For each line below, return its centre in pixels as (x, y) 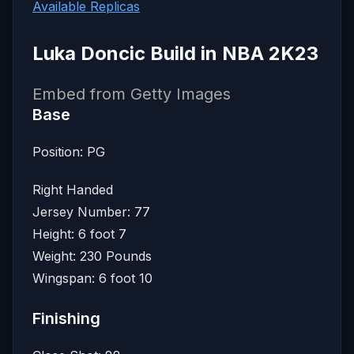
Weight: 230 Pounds (92, 256)
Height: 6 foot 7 (79, 233)
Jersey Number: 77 (91, 211)
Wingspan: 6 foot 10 (92, 278)
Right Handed (73, 189)
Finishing (66, 318)
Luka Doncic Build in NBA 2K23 (175, 53)
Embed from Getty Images (132, 94)
